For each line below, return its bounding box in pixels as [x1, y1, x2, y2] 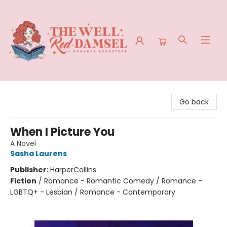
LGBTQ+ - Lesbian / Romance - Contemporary [10, 187, 175, 197]
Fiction [10, 176, 36, 186]
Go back [179, 97, 209, 107]
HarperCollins [50, 165, 96, 175]
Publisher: [10, 165, 50, 175]
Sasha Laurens [10, 148, 67, 159]
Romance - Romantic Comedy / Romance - [44, 176, 202, 186]
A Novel [10, 138, 36, 148]
